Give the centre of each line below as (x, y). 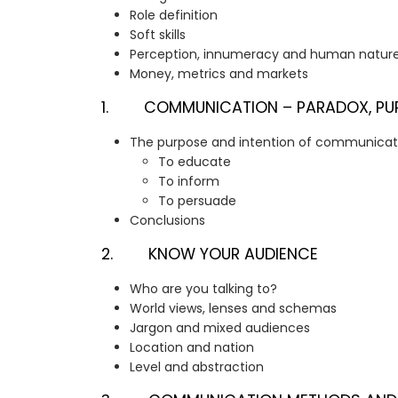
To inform (189, 182)
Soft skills (158, 35)
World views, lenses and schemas (233, 309)
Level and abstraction (197, 367)
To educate (195, 162)
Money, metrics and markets (219, 74)
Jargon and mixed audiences (220, 328)
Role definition (174, 16)
